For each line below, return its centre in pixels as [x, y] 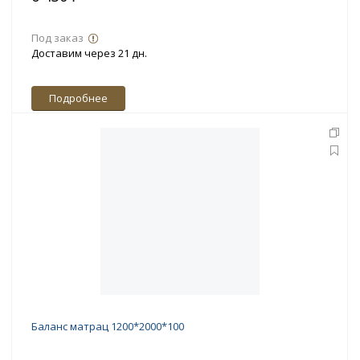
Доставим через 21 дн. [89, 53]
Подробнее [78, 98]
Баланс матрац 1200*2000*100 [108, 327]
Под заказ [57, 38]
